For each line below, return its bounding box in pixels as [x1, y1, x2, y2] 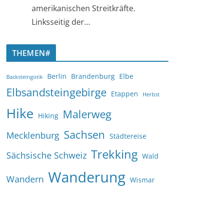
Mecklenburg [6, 129, 59, 141]
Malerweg [63, 106, 111, 121]
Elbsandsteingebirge [6, 84, 107, 99]
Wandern [6, 173, 44, 185]
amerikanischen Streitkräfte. [32, 2, 135, 14]
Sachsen [64, 127, 105, 142]
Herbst [143, 91, 160, 98]
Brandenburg [71, 71, 115, 81]
